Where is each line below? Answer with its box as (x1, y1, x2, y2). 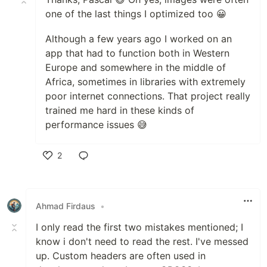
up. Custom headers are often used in (36, 250, 206, 262)
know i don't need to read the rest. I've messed (36, 235, 249, 248)
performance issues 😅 (45, 119, 147, 131)
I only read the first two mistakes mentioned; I (36, 221, 243, 234)
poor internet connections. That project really (45, 90, 250, 103)
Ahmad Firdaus (36, 200, 95, 211)
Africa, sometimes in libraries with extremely (45, 76, 246, 88)
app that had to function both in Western (45, 47, 229, 60)
